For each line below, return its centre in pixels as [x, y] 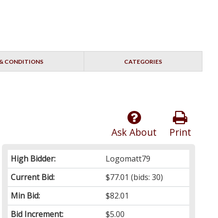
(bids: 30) [146, 177]
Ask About [134, 132]
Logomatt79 [128, 159]
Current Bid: [33, 177]
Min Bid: [26, 196]
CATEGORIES [143, 62]
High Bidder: [33, 159]
